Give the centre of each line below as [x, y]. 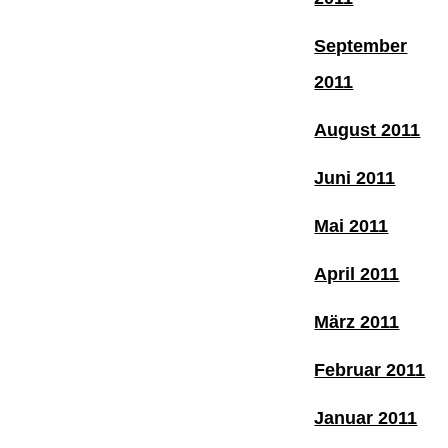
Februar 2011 [370, 369]
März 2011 [357, 321]
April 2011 [357, 273]
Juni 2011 [355, 177]
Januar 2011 [366, 417]
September [361, 45]
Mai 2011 [351, 225]
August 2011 [367, 129]
